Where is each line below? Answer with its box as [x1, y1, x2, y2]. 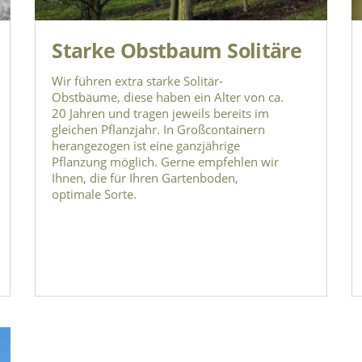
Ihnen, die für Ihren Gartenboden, [52, 170, 239, 187]
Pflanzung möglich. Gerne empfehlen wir [52, 154, 280, 170]
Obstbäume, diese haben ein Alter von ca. [52, 89, 284, 106]
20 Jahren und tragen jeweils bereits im [52, 105, 270, 122]
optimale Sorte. [52, 186, 137, 203]
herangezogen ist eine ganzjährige [52, 137, 241, 154]
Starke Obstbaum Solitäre [52, 36, 302, 65]
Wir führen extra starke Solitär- [52, 73, 224, 90]
